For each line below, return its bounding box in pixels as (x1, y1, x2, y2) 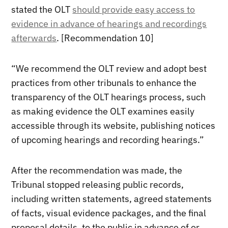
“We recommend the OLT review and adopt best (11, 62, 207, 74)
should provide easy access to (72, 3, 195, 15)
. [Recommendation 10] (56, 32, 154, 44)
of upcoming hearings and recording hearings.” (11, 133, 205, 146)
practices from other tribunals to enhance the (11, 76, 197, 89)
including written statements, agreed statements (11, 192, 212, 205)
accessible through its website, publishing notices (11, 119, 216, 131)
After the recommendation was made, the (11, 164, 183, 176)
